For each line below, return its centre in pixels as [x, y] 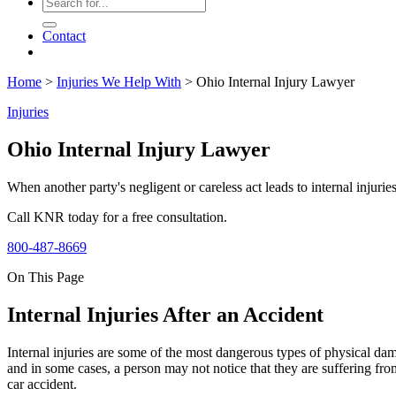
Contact [64, 36]
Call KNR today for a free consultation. [117, 217]
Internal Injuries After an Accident [165, 314]
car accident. [42, 384]
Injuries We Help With [119, 82]
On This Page [46, 277]
